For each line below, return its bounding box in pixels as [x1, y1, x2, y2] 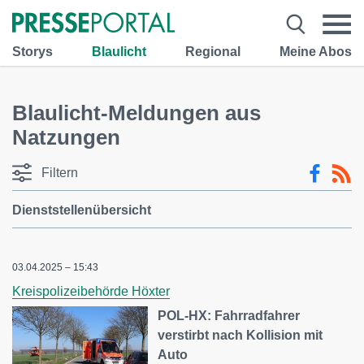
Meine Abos [279, 44, 352, 58]
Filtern [41, 166, 78, 180]
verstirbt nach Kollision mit [158, 328, 323, 342]
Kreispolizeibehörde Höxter [12, 284, 170, 298]
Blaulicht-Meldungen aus [12, 101, 261, 125]
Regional [185, 44, 240, 58]
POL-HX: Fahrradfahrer [158, 309, 301, 323]
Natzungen [12, 125, 120, 149]
